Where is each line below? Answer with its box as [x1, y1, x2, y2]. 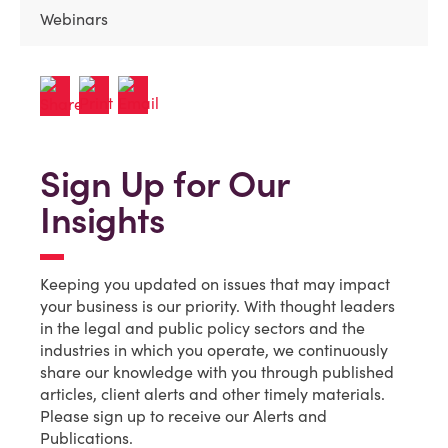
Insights [40, 197, 164, 244]
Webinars [40, 9, 108, 30]
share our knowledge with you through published [40, 362, 394, 383]
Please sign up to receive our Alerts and [40, 406, 327, 427]
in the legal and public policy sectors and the [40, 318, 365, 339]
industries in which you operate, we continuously [40, 340, 388, 361]
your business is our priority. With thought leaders [40, 296, 395, 317]
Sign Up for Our [40, 161, 290, 208]
